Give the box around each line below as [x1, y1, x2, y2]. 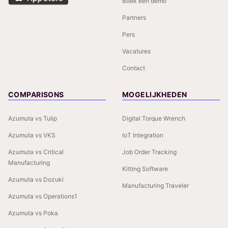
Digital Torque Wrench [122, 114, 185, 122]
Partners [122, 13, 146, 21]
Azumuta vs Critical [8, 148, 64, 156]
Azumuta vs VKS [8, 131, 55, 139]
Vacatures [122, 47, 151, 55]
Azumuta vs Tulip [8, 114, 57, 122]
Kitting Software [122, 164, 168, 173]
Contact [122, 64, 145, 72]
